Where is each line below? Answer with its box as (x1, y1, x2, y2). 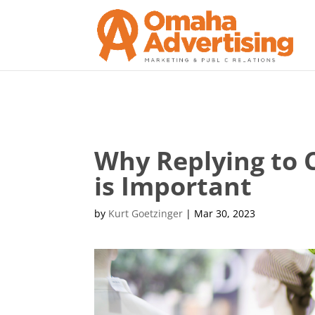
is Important (94, 169, 252, 203)
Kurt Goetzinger (108, 207, 184, 220)
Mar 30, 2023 (194, 207, 256, 220)
